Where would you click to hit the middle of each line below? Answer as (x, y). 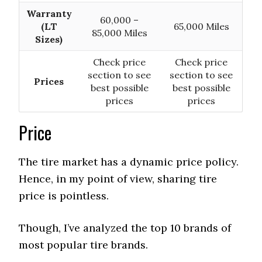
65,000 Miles (201, 26)
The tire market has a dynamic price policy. (129, 162)
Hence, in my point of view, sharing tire (118, 179)
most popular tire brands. (84, 245)
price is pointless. (64, 196)
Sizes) (49, 39)
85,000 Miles (119, 33)
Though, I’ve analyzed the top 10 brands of (125, 228)
